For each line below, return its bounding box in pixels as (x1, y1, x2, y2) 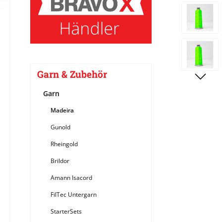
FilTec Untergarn (51, 190, 97, 199)
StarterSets (51, 207, 82, 216)
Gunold (51, 123, 70, 132)
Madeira (51, 106, 74, 115)
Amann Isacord (51, 173, 92, 182)
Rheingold (51, 140, 78, 149)
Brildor (51, 157, 69, 166)
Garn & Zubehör (37, 68, 107, 81)
